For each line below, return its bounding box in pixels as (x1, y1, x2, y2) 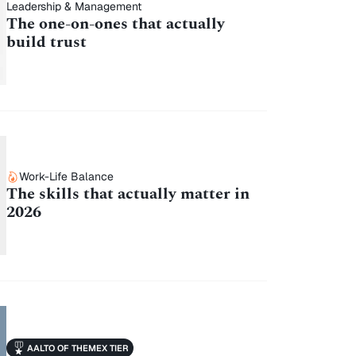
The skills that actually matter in (6, 182, 250, 207)
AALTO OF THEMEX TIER (26, 342, 129, 354)
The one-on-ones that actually (6, 11, 225, 36)
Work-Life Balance (18, 169, 114, 184)
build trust (6, 29, 87, 54)
